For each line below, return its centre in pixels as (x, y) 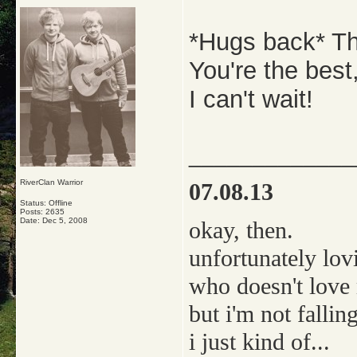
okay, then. (241, 231)
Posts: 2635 (42, 212)
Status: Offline (46, 203)
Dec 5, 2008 (65, 220)
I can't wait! (251, 99)
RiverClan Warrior (51, 182)
